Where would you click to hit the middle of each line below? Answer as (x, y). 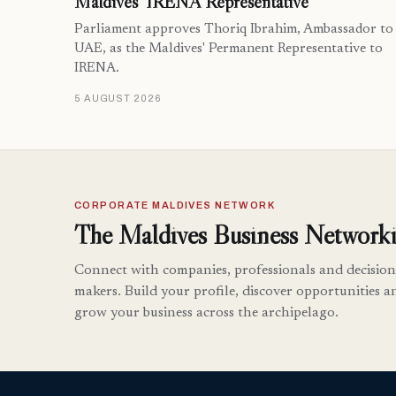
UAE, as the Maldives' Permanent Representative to (228, 49)
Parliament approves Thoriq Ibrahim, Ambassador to (234, 30)
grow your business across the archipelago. (206, 313)
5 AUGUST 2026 (118, 99)
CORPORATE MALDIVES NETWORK (175, 206)
